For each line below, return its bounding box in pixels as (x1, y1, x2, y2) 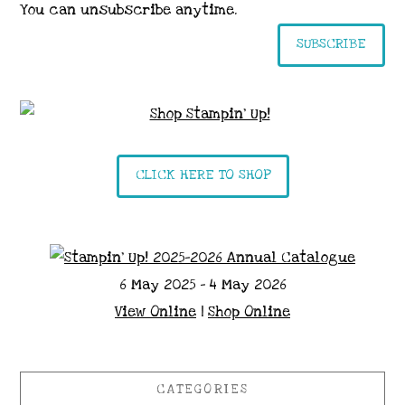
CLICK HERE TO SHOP (135, 165, 270, 184)
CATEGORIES (155, 381, 250, 398)
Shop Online (208, 302, 290, 323)
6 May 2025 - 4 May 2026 (118, 275, 287, 296)
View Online (115, 302, 196, 323)
